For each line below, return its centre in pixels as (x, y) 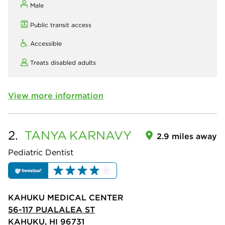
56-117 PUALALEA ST (51, 209)
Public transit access (61, 25)
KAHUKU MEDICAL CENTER (66, 197)
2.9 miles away (187, 136)
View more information (56, 96)
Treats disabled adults (63, 63)
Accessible (46, 44)
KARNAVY (100, 135)
